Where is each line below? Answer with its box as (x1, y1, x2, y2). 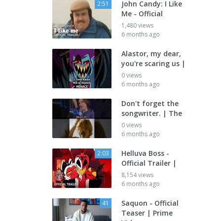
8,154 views (121, 171, 153, 179)
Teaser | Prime (121, 208, 173, 218)
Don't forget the (121, 99, 179, 108)
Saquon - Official (121, 198, 179, 208)
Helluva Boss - (121, 148, 169, 158)
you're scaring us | (121, 59, 185, 68)
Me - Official (121, 9, 163, 18)
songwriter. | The (121, 109, 182, 118)
